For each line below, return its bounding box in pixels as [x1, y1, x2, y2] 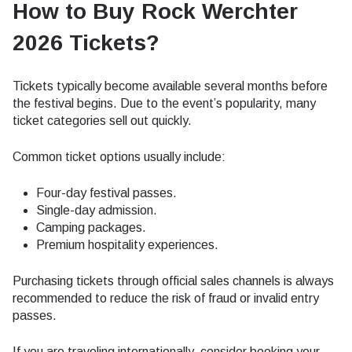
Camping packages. [36, 221, 146, 234]
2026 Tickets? [13, 31, 159, 55]
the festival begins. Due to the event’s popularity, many [13, 97, 316, 110]
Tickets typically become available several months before [13, 79, 328, 93]
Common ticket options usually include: [13, 150, 225, 163]
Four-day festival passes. [36, 186, 177, 200]
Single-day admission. [36, 203, 157, 217]
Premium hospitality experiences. [36, 238, 218, 251]
